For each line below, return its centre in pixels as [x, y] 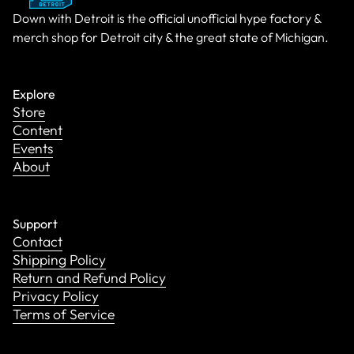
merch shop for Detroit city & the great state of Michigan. [171, 37]
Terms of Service [64, 314]
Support [36, 223]
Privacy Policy [56, 296]
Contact [38, 241]
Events [33, 148]
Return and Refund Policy [90, 277]
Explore [34, 94]
